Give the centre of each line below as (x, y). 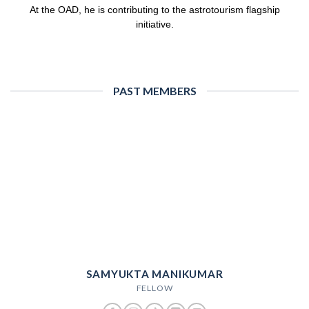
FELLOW (154, 288)
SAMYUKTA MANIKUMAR (154, 273)
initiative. (154, 25)
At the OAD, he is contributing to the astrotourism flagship (154, 10)
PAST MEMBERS (154, 91)
